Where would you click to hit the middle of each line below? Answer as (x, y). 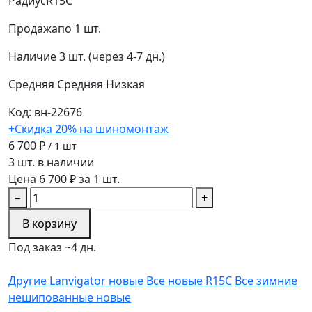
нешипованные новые (70, 297)
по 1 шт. (79, 28)
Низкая (125, 84)
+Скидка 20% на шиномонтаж (88, 128)
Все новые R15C (189, 280)
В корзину (49, 223)
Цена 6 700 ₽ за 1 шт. (64, 179)
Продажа (33, 28)
